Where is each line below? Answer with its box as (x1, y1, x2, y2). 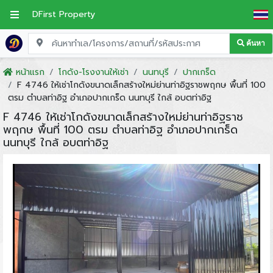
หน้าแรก (15, 66, 44, 79)
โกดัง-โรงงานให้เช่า (58, 66, 129, 79)
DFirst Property (32, 7, 95, 21)
